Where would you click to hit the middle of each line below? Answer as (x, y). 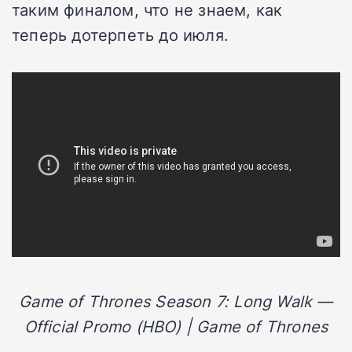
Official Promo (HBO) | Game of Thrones (176, 326)
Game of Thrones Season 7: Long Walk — (176, 301)
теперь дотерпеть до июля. (120, 35)
